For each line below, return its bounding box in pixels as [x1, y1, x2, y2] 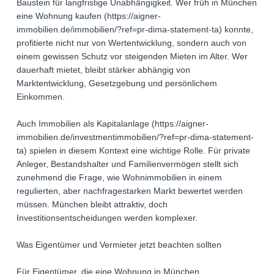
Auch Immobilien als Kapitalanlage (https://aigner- [17, 119, 209, 129]
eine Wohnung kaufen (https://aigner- [17, 11, 161, 21]
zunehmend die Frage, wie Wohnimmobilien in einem [17, 172, 222, 183]
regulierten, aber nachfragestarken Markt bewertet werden [17, 186, 243, 196]
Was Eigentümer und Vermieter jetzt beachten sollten [17, 240, 221, 250]
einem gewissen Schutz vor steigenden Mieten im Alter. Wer [17, 51, 248, 62]
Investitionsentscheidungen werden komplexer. [17, 213, 198, 223]
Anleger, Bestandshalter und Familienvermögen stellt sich [17, 159, 239, 169]
